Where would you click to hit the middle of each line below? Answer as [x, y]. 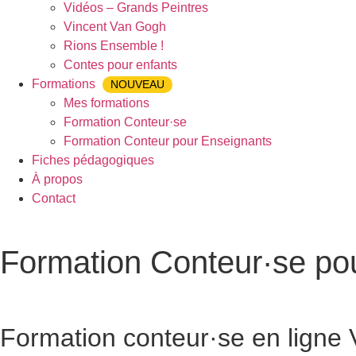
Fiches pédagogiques [93, 160]
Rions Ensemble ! [114, 46]
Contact [54, 198]
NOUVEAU [137, 84]
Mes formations [106, 103]
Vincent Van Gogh [115, 27]
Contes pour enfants [120, 65]
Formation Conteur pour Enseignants [168, 141]
